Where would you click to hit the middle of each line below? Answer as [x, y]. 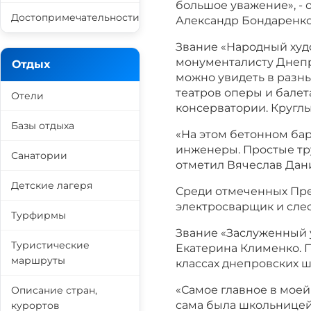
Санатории [39, 155]
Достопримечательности [75, 17]
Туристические [50, 245]
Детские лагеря [52, 185]
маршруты [38, 260]
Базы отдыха [43, 126]
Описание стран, [54, 290]
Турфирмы [39, 215]
